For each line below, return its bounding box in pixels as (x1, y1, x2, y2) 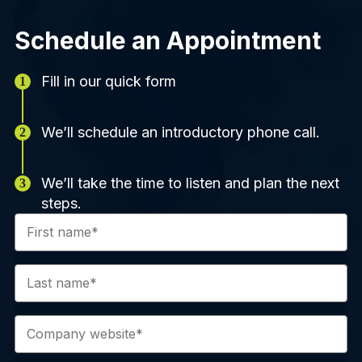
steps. (40, 194, 82, 212)
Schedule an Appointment (14, 25, 321, 55)
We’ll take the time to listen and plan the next (40, 174, 339, 192)
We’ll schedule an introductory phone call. (40, 123, 320, 141)
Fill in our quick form (40, 72, 176, 90)
